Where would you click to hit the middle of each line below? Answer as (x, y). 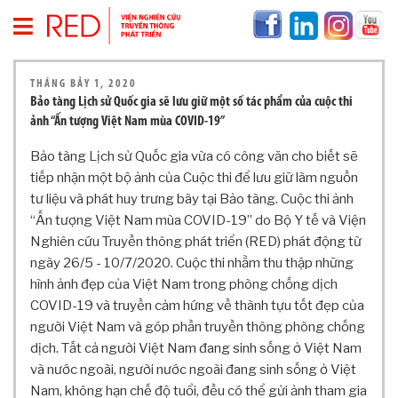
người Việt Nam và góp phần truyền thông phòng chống (198, 327)
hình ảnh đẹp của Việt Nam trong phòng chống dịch (184, 285)
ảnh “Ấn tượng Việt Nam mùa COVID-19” (127, 122)
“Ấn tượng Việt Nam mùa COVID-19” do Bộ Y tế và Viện (198, 221)
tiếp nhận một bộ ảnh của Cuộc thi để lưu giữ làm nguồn (194, 178)
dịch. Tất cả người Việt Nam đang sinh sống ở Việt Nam (196, 349)
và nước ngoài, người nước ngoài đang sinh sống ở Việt (193, 370)
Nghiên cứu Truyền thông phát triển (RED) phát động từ (196, 242)
